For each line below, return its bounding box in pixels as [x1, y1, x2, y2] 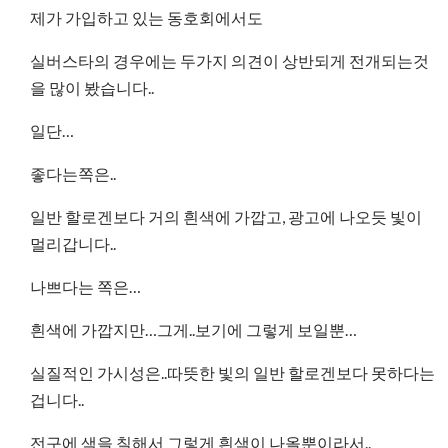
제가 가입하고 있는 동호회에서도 [30, 8, 263, 27]
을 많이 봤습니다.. [30, 78, 154, 97]
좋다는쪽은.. [30, 164, 116, 183]
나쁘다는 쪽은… [30, 277, 141, 296]
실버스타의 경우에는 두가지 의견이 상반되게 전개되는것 [30, 51, 429, 70]
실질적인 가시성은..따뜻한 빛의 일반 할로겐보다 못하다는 [30, 363, 435, 382]
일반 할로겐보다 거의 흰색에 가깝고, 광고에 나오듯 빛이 [30, 207, 422, 226]
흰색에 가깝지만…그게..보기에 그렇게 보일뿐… [30, 320, 357, 339]
